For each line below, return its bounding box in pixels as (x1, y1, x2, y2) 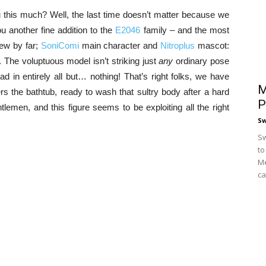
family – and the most (140, 25, 230, 35)
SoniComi (40, 40, 82, 50)
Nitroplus (160, 40, 195, 50)
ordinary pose (173, 56, 230, 66)
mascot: (195, 40, 230, 50)
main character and (81, 40, 161, 50)
